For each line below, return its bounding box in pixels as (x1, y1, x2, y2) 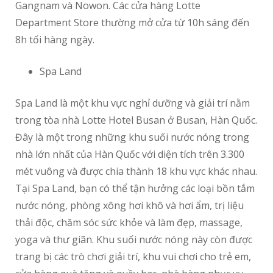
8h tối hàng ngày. (15, 33, 94, 47)
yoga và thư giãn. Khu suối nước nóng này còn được (15, 233, 252, 247)
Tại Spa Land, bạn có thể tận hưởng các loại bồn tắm (15, 182, 255, 196)
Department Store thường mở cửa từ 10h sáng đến (15, 16, 249, 30)
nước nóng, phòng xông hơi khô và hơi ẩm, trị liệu (15, 199, 244, 213)
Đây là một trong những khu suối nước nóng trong (15, 130, 249, 144)
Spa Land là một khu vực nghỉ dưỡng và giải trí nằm (15, 96, 250, 110)
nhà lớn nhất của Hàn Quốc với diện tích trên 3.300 (15, 147, 244, 161)
